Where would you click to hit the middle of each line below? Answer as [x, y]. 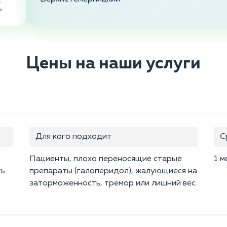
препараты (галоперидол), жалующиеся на [113, 172]
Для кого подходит [73, 137]
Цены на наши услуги [113, 64]
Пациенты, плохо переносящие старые [106, 159]
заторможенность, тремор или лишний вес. [113, 184]
